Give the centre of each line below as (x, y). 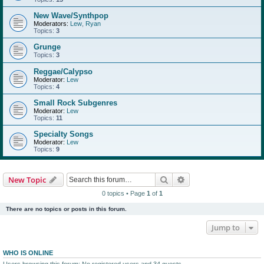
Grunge (47, 47)
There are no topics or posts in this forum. (66, 209)
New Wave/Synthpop (71, 15)
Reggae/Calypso (63, 71)
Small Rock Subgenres (75, 103)
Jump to (226, 227)
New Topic (27, 179)
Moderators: (51, 23)
